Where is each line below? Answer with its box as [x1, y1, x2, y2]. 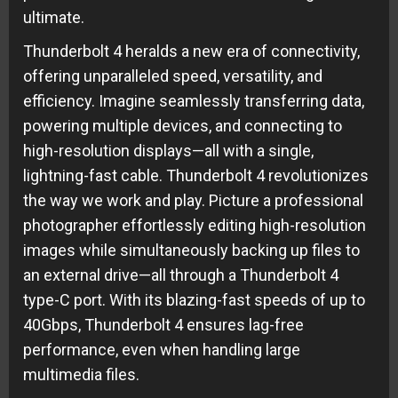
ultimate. [23, 7, 84, 27]
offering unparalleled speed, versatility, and [23, 66, 322, 85]
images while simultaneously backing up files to [23, 240, 360, 259]
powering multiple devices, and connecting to [23, 115, 342, 135]
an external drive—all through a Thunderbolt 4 [23, 265, 338, 284]
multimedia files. [23, 364, 139, 384]
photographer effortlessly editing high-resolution [23, 215, 366, 235]
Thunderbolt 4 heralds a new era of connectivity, [23, 41, 360, 60]
